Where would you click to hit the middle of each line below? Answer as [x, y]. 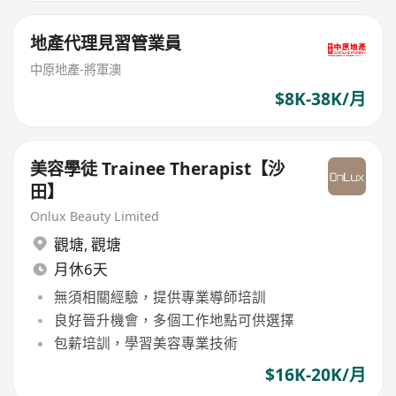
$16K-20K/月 [315, 374]
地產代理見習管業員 [106, 44]
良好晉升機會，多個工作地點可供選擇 [174, 320]
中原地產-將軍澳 [76, 69]
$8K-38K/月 [320, 99]
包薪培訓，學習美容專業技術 [145, 343]
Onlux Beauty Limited [95, 217]
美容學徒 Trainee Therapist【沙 [158, 169]
